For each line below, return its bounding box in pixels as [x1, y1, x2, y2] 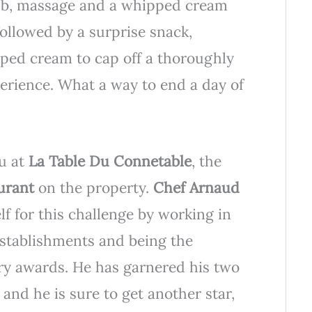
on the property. [38, 178, 153, 197]
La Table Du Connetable [28, 151, 192, 171]
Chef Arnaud [153, 178, 240, 197]
